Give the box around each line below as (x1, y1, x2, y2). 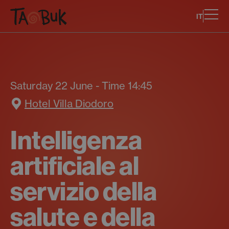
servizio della (10, 176, 156, 207)
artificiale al (10, 151, 139, 181)
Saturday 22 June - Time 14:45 (10, 79, 152, 92)
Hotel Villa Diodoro (25, 97, 113, 110)
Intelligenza (10, 125, 142, 156)
